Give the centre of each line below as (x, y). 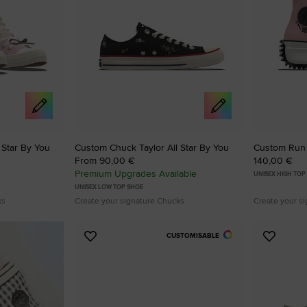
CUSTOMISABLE (193, 235)
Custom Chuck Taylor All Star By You (152, 147)
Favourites (117, 269)
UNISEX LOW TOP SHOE (109, 187)
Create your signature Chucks (130, 200)
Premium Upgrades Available (136, 173)
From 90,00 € (105, 160)
